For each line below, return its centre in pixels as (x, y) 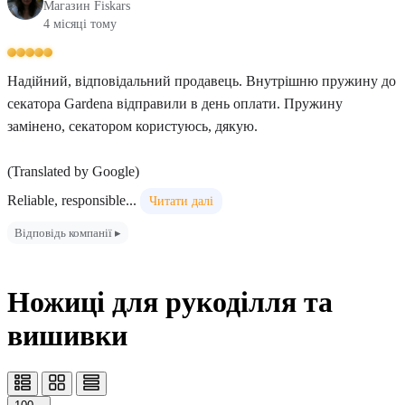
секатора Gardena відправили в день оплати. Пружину (175, 104)
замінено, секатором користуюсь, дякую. (132, 126)
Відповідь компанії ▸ (68, 233)
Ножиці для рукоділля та (170, 302)
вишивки (67, 335)
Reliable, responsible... (72, 200)
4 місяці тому (80, 24)
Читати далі (181, 201)
